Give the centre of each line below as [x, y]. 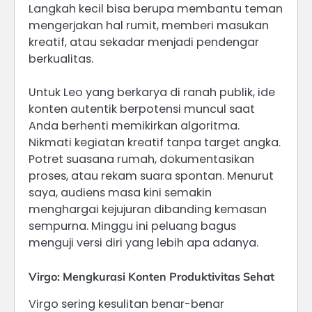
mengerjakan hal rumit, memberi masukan [149, 25]
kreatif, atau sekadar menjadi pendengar [144, 42]
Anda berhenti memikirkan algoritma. [134, 125]
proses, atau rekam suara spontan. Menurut [151, 175]
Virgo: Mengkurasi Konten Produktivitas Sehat [151, 277]
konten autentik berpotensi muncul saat [142, 109]
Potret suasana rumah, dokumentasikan [141, 159]
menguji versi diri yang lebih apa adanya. [143, 242]
